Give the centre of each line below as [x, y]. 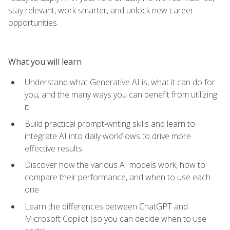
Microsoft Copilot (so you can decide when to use [116, 218]
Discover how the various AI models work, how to [115, 165]
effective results [53, 148]
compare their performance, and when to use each [118, 177]
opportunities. [33, 22]
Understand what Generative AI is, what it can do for [120, 82]
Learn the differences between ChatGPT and [106, 206]
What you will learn [45, 61]
